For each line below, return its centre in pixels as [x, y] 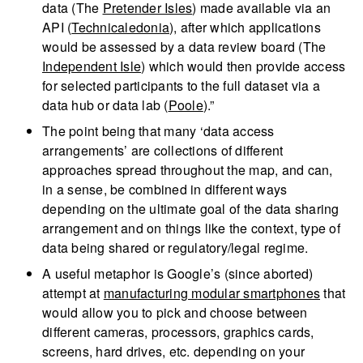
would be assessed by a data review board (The [184, 47]
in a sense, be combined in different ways [165, 190]
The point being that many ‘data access [158, 131]
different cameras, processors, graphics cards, [178, 332]
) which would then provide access [243, 66]
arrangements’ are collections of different [163, 151]
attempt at [73, 293]
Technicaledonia [120, 28]
